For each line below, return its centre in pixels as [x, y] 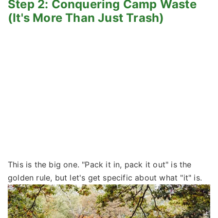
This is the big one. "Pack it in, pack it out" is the [100, 165]
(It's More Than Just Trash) [86, 18]
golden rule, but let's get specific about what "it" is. [105, 178]
